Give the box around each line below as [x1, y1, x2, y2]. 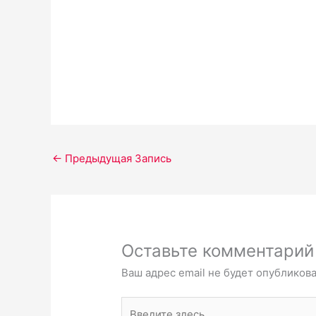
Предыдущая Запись [62, 151, 171, 165]
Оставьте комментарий [121, 240, 315, 261]
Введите [121, 298, 164, 312]
